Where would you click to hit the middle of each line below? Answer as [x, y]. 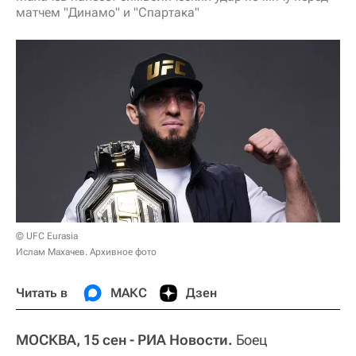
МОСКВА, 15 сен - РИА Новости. [124, 339]
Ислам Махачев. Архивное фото [86, 252]
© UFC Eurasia [47, 236]
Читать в [42, 292]
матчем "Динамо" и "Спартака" [108, 12]
